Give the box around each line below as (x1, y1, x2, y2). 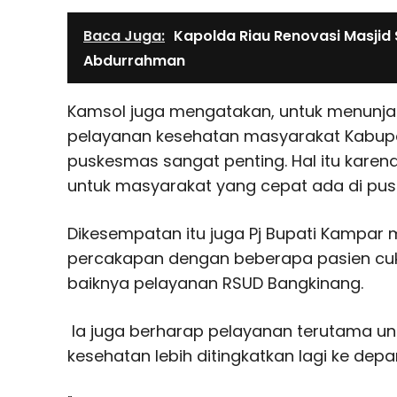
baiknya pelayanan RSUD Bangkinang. (67, 271, 363, 294)
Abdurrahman (83, 50, 185, 71)
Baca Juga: (83, 25, 165, 46)
